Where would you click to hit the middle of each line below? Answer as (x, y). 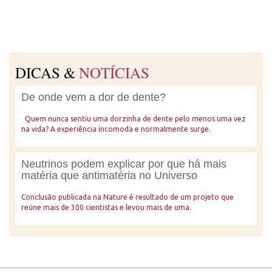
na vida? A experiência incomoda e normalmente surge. (116, 129)
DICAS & (47, 73)
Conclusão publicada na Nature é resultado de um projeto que (127, 197)
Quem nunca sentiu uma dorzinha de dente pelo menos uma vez (134, 119)
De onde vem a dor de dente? (93, 97)
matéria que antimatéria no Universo (109, 175)
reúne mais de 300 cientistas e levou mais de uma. (106, 207)
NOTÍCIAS (114, 73)
